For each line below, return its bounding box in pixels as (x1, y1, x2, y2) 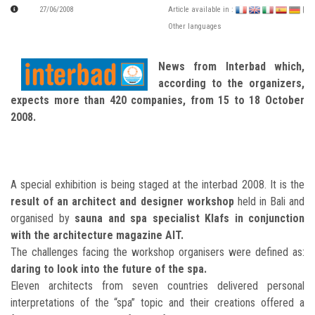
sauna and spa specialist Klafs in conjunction (75, 212, 304, 226)
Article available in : (168, 5, 236, 15)
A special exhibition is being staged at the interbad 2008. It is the (11, 178, 304, 192)
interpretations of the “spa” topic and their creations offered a (11, 296, 304, 310)
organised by (11, 212, 75, 226)
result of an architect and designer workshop (11, 195, 234, 209)
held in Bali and (233, 195, 305, 209)
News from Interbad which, (158, 60, 304, 74)
